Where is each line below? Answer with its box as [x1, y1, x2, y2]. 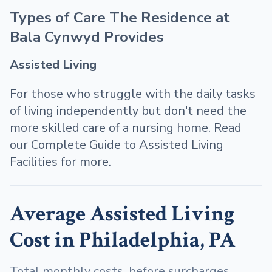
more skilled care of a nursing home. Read [10, 120, 242, 136]
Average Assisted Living [10, 200, 234, 228]
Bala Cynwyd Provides [10, 27, 164, 47]
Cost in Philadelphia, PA [10, 226, 235, 254]
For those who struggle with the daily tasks [10, 86, 256, 102]
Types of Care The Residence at [10, 8, 230, 27]
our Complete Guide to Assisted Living [10, 137, 223, 153]
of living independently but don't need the [10, 103, 246, 119]
